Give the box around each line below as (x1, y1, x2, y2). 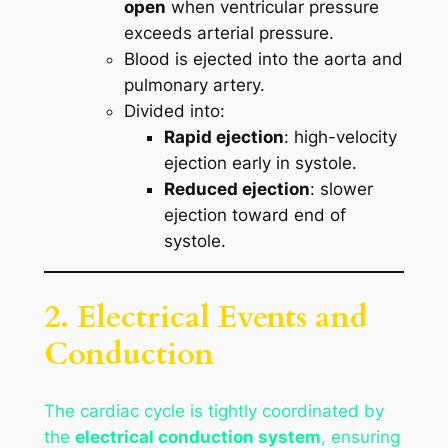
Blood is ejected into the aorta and (123, 49, 403, 70)
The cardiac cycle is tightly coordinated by (43, 401, 384, 422)
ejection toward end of (163, 205, 346, 226)
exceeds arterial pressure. (123, 23, 334, 44)
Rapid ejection (163, 127, 284, 148)
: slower (309, 179, 373, 200)
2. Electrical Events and (43, 295, 368, 338)
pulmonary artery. (123, 75, 265, 96)
